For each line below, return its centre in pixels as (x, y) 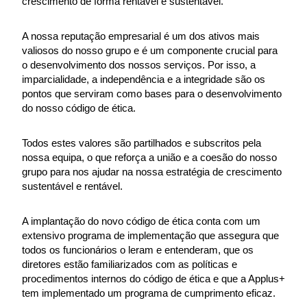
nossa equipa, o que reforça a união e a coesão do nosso (149, 157)
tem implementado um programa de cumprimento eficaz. (149, 293)
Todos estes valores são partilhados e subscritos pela (142, 143)
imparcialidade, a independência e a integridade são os (144, 79)
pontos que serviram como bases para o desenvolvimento (152, 94)
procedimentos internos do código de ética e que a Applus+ (153, 279)
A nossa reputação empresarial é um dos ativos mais (141, 36)
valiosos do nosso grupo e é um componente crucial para (150, 50)
